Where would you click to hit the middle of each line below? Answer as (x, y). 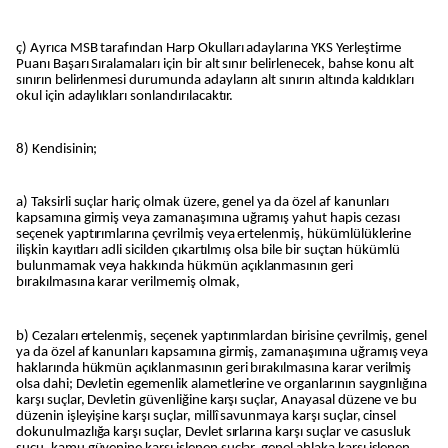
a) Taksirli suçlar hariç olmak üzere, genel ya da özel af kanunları (203, 203)
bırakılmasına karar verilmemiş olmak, (128, 283)
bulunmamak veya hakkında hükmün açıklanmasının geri (184, 267)
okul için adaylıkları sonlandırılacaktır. (125, 96)
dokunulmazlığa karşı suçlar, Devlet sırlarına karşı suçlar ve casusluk (214, 432)
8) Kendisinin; (57, 149)
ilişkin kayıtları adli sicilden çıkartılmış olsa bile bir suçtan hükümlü (208, 251)
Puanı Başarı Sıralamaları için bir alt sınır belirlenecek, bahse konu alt (215, 64)
